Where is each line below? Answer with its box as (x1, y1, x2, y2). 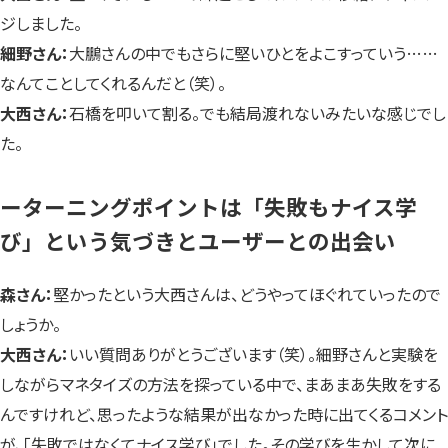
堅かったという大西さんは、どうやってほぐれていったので (53, 282, 441, 307)
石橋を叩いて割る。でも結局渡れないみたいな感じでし (69, 100, 446, 125)
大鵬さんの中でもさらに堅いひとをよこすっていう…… (69, 40, 438, 65)
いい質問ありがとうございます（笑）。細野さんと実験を (69, 342, 438, 367)
